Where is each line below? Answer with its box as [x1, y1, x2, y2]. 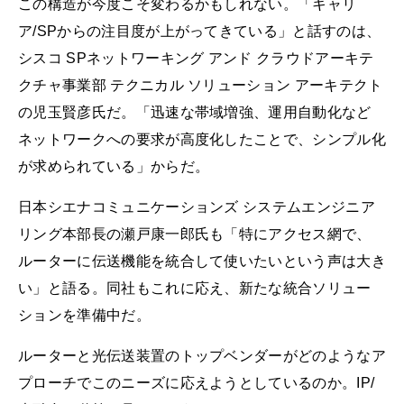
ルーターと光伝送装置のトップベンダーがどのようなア [18, 348, 387, 364]
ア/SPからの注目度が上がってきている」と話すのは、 [18, 23, 381, 39]
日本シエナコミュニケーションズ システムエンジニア [18, 198, 375, 215]
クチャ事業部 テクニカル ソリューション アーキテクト [18, 77, 383, 93]
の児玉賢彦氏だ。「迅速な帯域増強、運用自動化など [18, 104, 372, 120]
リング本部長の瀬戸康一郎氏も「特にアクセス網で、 [18, 225, 372, 242]
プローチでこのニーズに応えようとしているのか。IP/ [18, 375, 375, 391]
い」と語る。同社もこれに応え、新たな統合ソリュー [18, 280, 372, 296]
